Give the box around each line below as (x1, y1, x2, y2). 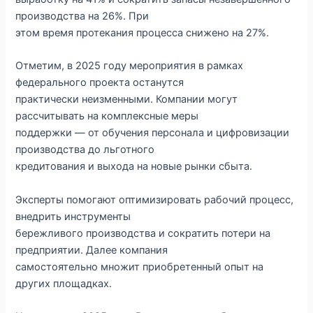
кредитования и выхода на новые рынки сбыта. (15, 160, 253, 173)
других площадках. (15, 277, 112, 290)
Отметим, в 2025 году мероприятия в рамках (15, 59, 244, 73)
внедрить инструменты (15, 210, 131, 223)
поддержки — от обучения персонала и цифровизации (15, 126, 290, 140)
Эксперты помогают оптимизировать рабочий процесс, (15, 193, 294, 206)
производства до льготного (15, 143, 155, 156)
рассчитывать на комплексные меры (15, 110, 199, 123)
